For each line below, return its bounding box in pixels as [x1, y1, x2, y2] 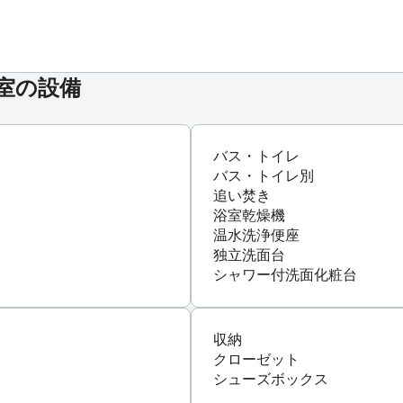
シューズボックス [213, 371, 328, 387]
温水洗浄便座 [213, 227, 300, 243]
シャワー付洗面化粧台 [213, 266, 357, 282]
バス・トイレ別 [213, 167, 314, 184]
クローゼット [213, 351, 300, 367]
